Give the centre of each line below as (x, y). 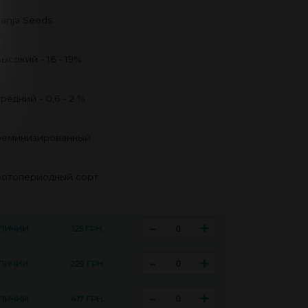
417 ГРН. (87, 299)
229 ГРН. (87, 264)
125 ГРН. (87, 229)
